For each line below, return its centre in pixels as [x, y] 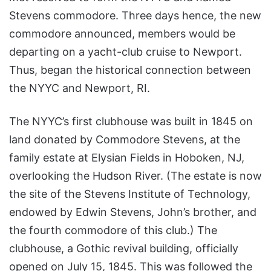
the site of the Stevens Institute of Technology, [130, 194]
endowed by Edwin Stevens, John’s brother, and [133, 212]
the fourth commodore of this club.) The [113, 230]
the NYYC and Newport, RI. [80, 88]
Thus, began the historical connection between [130, 70]
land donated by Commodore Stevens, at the [125, 140]
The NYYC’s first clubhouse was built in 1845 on [131, 122]
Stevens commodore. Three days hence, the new [135, 16]
